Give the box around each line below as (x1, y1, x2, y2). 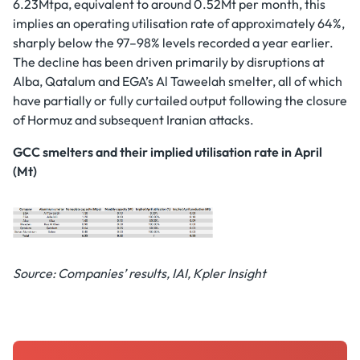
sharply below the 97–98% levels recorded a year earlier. (13, 35, 333, 51)
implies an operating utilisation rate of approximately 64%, (13, 15, 345, 31)
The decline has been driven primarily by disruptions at (13, 54, 325, 70)
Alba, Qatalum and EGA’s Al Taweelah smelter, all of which (13, 73, 342, 89)
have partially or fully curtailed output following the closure (13, 92, 347, 108)
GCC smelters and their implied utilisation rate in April (13, 144, 322, 160)
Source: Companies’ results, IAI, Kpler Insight (13, 265, 266, 281)
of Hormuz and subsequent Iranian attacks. (13, 112, 254, 128)
